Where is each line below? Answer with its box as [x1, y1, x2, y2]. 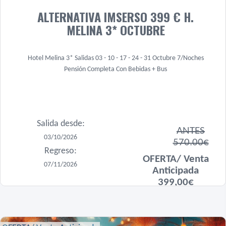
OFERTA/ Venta [142, 153, 209, 164]
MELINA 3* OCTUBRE [66, 21, 165, 39]
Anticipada [152, 165, 199, 176]
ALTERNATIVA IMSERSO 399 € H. [37, 8, 194, 26]
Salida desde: [36, 119, 85, 129]
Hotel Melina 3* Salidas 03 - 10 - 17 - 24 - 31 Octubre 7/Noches [27, 54, 204, 62]
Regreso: [44, 146, 77, 156]
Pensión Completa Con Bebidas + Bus [64, 66, 167, 73]
